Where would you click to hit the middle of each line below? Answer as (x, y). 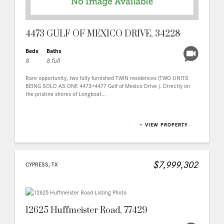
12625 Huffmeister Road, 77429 (86, 210)
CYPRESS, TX (42, 164)
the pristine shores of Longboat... (66, 93)
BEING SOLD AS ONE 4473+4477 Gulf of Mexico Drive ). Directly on (108, 85)
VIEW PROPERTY (166, 125)
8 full (53, 60)
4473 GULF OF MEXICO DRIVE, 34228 (103, 34)
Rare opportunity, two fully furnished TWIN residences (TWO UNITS (107, 77)
